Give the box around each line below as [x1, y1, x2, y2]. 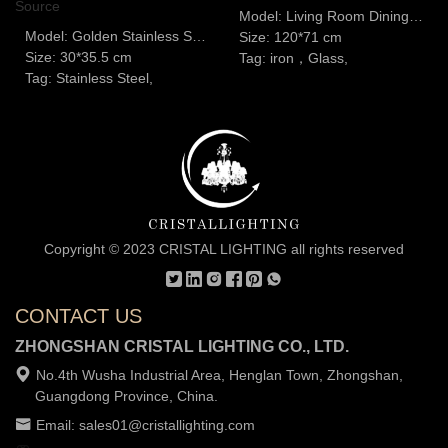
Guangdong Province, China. [35, 388, 218, 405]
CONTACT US [15, 305, 142, 328]
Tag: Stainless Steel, [25, 70, 153, 87]
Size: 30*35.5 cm [25, 49, 132, 66]
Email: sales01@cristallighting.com [36, 417, 255, 434]
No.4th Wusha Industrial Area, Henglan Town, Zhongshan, [36, 367, 403, 384]
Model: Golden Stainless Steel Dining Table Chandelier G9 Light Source [192, 28, 206, 45]
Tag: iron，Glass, [239, 50, 348, 67]
